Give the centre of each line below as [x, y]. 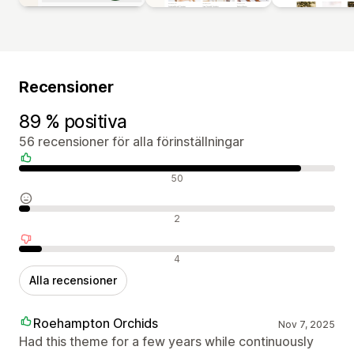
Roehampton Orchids [96, 323]
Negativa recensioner [80, 257]
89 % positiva [73, 121]
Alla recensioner [73, 280]
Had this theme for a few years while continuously [166, 341]
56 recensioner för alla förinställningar [132, 141]
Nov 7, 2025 [306, 324]
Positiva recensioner [77, 177]
